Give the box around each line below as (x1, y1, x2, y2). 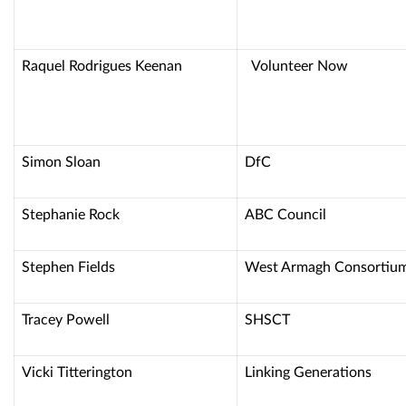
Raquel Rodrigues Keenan (22, 56, 229, 74)
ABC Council (245, 205, 326, 223)
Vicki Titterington (22, 362, 132, 381)
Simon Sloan (22, 152, 101, 170)
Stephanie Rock (22, 205, 120, 223)
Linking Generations (245, 362, 372, 381)
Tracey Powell (22, 310, 110, 328)
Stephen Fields (22, 257, 115, 275)
